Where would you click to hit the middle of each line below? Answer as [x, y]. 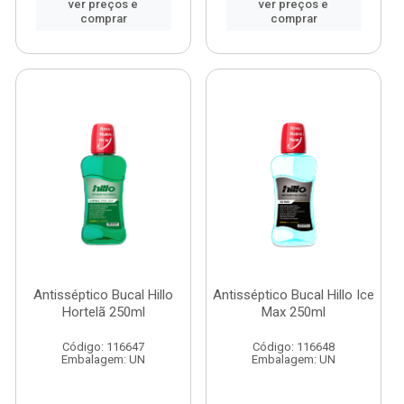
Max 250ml [294, 312]
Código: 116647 [103, 347]
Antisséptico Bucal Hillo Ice [294, 295]
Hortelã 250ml [103, 312]
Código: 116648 [294, 347]
